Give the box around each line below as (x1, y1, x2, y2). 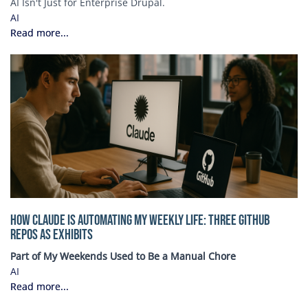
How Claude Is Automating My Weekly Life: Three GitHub (10, 211, 269, 229)
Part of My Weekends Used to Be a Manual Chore (10, 249, 236, 263)
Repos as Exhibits (10, 225, 93, 243)
